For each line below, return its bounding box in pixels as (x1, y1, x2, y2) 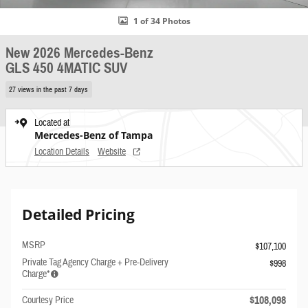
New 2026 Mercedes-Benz (5, 44, 153, 62)
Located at (34, 116, 69, 129)
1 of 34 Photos (133, 14, 190, 27)
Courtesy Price (22, 294, 74, 307)
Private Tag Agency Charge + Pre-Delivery (22, 256, 168, 269)
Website (98, 145, 126, 158)
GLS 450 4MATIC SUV (5, 59, 127, 77)
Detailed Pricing (22, 204, 135, 224)
